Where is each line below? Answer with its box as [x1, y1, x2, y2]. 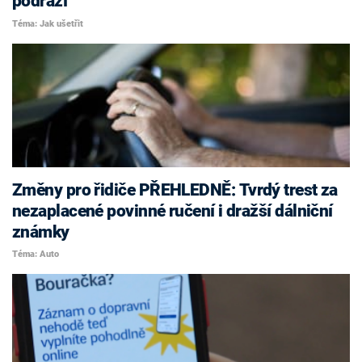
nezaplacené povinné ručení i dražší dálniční [12, 200, 333, 221]
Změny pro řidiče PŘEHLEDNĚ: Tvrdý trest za [12, 179, 338, 200]
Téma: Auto [12, 249, 59, 259]
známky [12, 221, 69, 242]
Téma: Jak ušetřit [12, 18, 83, 29]
